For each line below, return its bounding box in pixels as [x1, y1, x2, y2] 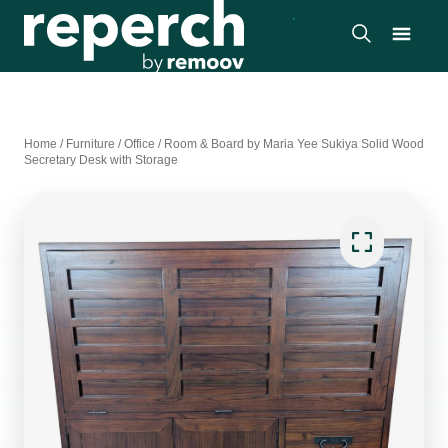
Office [124, 137, 155, 151]
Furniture [66, 137, 115, 151]
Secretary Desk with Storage [24, 153, 178, 167]
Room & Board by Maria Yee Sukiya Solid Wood [164, 137, 424, 151]
